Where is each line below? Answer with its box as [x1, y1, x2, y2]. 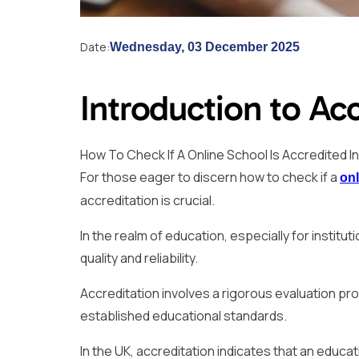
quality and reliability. [80, 248, 198, 267]
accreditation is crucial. [80, 191, 215, 209]
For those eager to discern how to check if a [80, 167, 340, 186]
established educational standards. [80, 306, 287, 325]
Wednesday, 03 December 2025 [110, 39, 300, 54]
